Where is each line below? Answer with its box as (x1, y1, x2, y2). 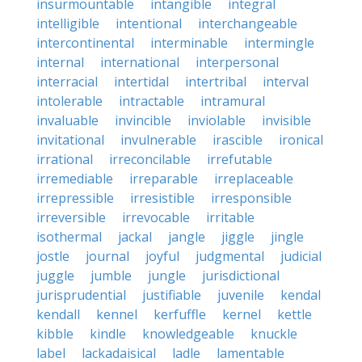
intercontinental (36, 34, 134, 52)
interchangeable (198, 15, 297, 32)
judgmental (196, 247, 264, 265)
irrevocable (122, 208, 190, 226)
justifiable (142, 286, 201, 304)
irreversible (36, 208, 106, 226)
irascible (213, 131, 263, 149)
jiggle (221, 228, 255, 246)
